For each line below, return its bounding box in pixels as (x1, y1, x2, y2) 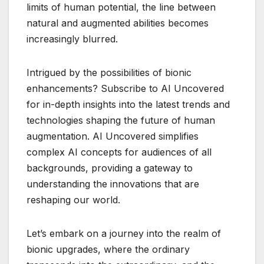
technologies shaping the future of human (27, 114, 215, 126)
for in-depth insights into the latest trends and (27, 98, 230, 110)
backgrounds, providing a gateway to (27, 161, 193, 174)
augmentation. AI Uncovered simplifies (27, 130, 199, 142)
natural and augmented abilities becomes (27, 16, 209, 29)
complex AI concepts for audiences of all (27, 146, 212, 158)
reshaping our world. (27, 193, 120, 206)
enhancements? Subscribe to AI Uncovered (27, 82, 224, 94)
